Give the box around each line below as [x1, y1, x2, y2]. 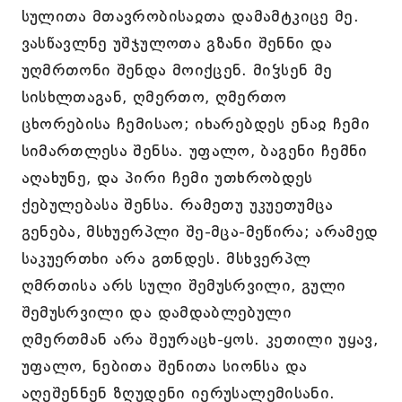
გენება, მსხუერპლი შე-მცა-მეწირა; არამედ [21, 222, 379, 241]
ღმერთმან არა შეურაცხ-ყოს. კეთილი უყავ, [21, 329, 379, 349]
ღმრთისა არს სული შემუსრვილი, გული [21, 275, 346, 295]
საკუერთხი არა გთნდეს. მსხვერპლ [21, 249, 311, 268]
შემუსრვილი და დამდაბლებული [21, 302, 292, 322]
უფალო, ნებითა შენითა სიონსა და [21, 356, 308, 376]
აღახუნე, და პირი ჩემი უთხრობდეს [21, 168, 313, 188]
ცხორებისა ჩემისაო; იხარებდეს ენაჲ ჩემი [21, 114, 371, 134]
